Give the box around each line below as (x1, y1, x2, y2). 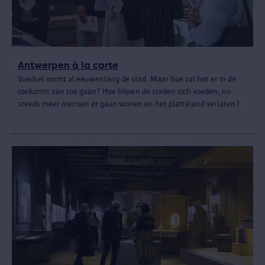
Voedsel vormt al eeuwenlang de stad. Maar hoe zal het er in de (18, 74, 236, 83)
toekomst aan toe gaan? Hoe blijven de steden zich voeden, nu (18, 86, 231, 96)
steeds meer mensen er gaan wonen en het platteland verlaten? (18, 99, 240, 108)
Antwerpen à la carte (18, 59, 118, 71)
